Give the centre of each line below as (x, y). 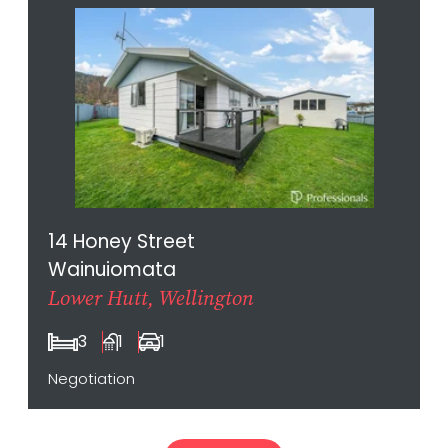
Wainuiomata (112, 269)
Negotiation (91, 378)
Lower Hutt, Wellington (151, 297)
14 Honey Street (121, 241)
